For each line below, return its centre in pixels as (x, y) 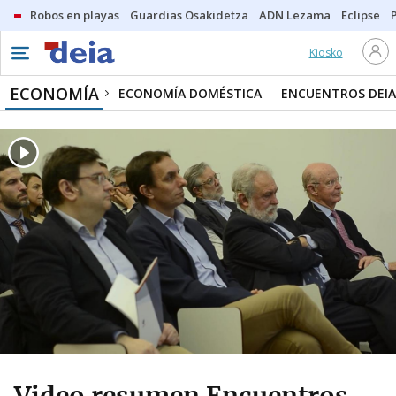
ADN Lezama (295, 15)
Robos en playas (75, 15)
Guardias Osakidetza (189, 15)
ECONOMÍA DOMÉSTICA (190, 93)
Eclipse (361, 15)
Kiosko (326, 53)
